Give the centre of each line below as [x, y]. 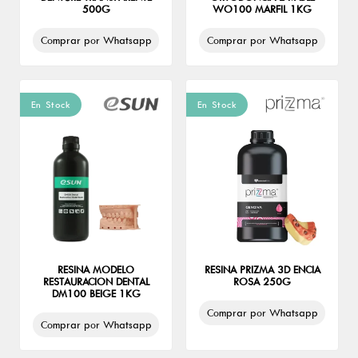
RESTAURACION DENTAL [96, 282]
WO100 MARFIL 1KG [262, 9]
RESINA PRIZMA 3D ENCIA [262, 270]
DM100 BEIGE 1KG [96, 294]
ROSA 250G [262, 282]
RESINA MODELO [96, 270]
